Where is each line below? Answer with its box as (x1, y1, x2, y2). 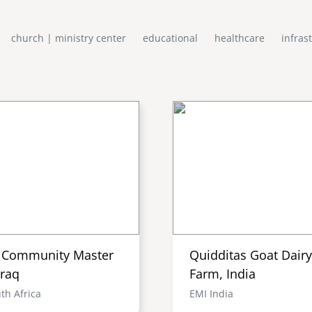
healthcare (214, 31, 265, 45)
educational (142, 31, 198, 45)
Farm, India (189, 265, 256, 282)
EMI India (189, 286, 233, 300)
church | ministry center (10, 31, 126, 45)
